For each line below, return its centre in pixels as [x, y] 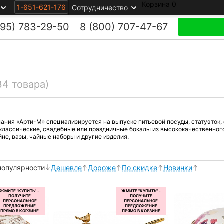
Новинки [178, 168]
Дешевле [66, 168]
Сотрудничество [100, 8]
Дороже [102, 168]
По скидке [140, 168]
